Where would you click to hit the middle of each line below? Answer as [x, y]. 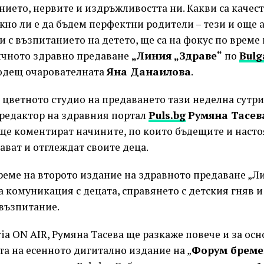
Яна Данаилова [149, 72]
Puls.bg [167, 115]
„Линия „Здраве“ [177, 56]
